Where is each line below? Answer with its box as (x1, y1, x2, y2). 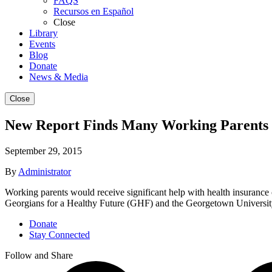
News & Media (29, 72, 88, 83)
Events (29, 39, 55, 50)
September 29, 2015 (5, 146, 82, 157)
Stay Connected (29, 229, 90, 240)
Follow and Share (5, 250, 73, 261)
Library (29, 28, 58, 39)
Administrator (18, 166, 71, 177)
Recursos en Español (53, 6, 134, 17)
